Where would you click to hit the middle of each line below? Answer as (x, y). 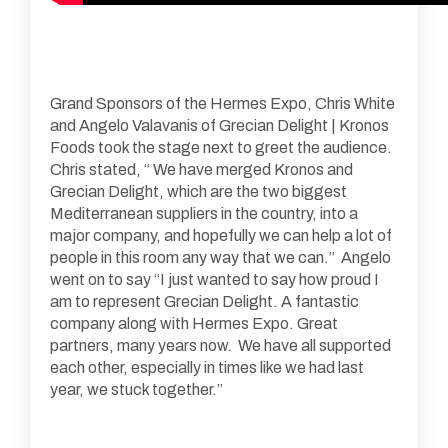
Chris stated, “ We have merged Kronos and (201, 169)
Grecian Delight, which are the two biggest (198, 191)
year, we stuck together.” (136, 389)
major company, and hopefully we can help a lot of (221, 235)
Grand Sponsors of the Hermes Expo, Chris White (222, 103)
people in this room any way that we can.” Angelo (220, 257)
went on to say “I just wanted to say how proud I (214, 279)
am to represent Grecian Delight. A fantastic (204, 301)
